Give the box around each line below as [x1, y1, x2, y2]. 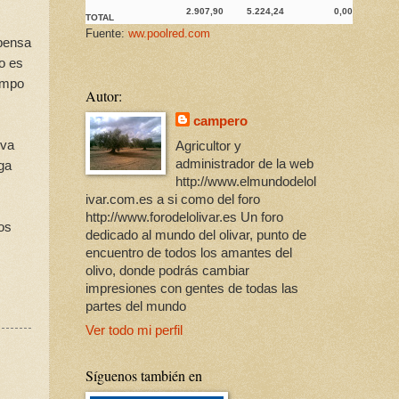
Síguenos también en [85, 366, 202, 386]
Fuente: [85, 27, 128, 41]
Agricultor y [175, 138, 242, 153]
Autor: [85, 86, 122, 106]
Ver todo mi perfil [85, 323, 183, 338]
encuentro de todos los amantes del [85, 245, 292, 260]
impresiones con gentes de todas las [85, 281, 298, 296]
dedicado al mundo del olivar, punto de [85, 227, 306, 242]
